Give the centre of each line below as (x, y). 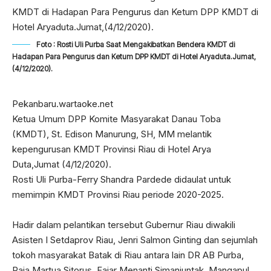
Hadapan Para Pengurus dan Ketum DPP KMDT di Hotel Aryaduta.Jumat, (134, 57)
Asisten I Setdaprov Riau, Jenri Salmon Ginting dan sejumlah (135, 240)
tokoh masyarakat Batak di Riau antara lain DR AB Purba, (128, 255)
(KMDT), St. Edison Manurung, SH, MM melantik (112, 134)
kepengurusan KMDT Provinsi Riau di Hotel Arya (112, 149)
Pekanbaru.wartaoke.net (63, 104)
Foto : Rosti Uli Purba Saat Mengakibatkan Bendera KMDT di (135, 44)
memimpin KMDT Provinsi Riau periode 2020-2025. (118, 194)
